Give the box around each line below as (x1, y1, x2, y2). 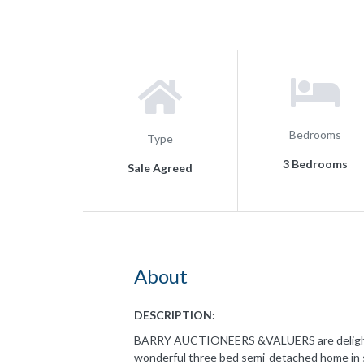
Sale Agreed (128, 160, 193, 175)
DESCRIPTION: (134, 307, 215, 322)
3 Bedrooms (282, 156, 348, 171)
